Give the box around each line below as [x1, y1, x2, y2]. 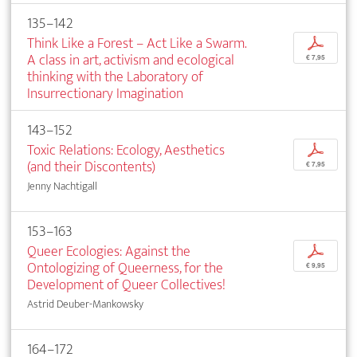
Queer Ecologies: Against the [27, 239, 190, 265]
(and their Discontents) [27, 155, 155, 180]
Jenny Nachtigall [27, 177, 97, 196]
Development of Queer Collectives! [27, 273, 226, 298]
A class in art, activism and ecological [27, 48, 234, 73]
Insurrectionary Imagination [27, 81, 183, 107]
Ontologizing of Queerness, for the [27, 256, 223, 281]
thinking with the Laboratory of [27, 65, 203, 90]
